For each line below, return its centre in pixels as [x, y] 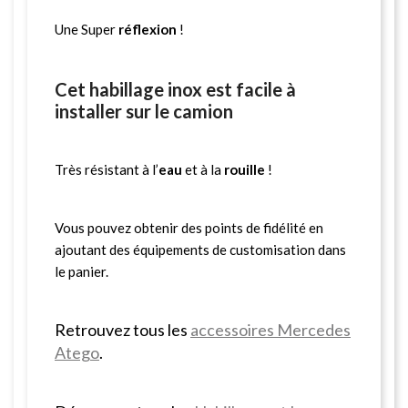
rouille [245, 169]
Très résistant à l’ [107, 169]
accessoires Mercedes [270, 329]
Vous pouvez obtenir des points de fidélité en [189, 227]
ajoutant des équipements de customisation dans [200, 249]
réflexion [148, 29]
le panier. [82, 271]
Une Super [87, 29]
